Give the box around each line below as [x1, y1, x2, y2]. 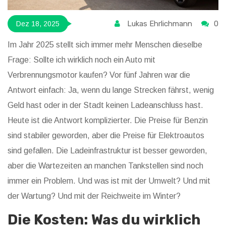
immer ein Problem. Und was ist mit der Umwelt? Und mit [8, 177, 210, 186]
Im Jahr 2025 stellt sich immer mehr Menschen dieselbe [8, 40, 202, 49]
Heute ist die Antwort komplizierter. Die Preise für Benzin [8, 116, 208, 125]
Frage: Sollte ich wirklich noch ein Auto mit [8, 55, 155, 65]
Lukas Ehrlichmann [127, 19, 192, 29]
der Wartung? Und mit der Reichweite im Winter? [8, 192, 181, 201]
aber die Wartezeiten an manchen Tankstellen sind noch [8, 161, 203, 171]
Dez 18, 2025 [16, 19, 60, 28]
